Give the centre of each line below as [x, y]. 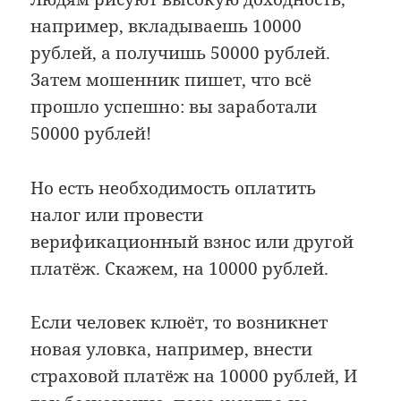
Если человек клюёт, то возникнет [179, 323]
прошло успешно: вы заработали [174, 107]
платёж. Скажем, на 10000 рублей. [180, 268]
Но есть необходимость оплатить [174, 188]
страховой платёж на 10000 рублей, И [194, 376]
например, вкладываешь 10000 [166, 26]
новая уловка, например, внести [172, 350]
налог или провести [117, 214]
